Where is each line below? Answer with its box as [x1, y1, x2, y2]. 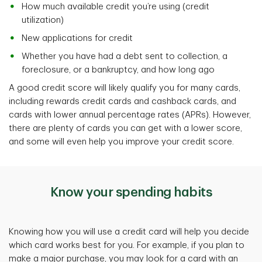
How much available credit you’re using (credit [22, 2, 209, 12]
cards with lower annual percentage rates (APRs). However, [9, 111, 251, 120]
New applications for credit [22, 34, 133, 43]
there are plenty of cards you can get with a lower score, [9, 124, 242, 133]
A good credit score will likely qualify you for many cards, [9, 84, 240, 93]
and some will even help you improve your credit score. [9, 137, 234, 147]
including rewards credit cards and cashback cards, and [9, 97, 236, 106]
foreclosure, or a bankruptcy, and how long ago [22, 65, 215, 75]
